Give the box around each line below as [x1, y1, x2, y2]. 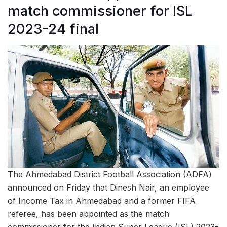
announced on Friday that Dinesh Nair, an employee [8, 182, 209, 193]
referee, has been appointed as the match [8, 209, 169, 219]
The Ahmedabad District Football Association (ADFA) [8, 169, 212, 180]
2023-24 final [8, 20, 99, 37]
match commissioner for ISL [8, 2, 193, 19]
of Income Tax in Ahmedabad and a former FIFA [8, 196, 196, 206]
